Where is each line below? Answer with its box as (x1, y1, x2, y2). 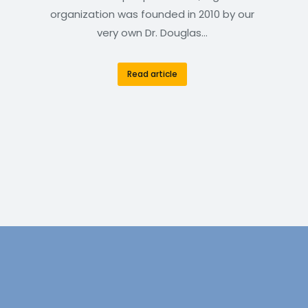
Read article (127, 68, 178, 80)
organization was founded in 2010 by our (50, 7, 255, 22)
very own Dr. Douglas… (97, 25, 208, 41)
